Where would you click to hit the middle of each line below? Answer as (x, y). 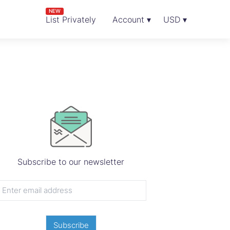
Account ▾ (132, 20)
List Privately (71, 20)
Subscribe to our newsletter (71, 162)
